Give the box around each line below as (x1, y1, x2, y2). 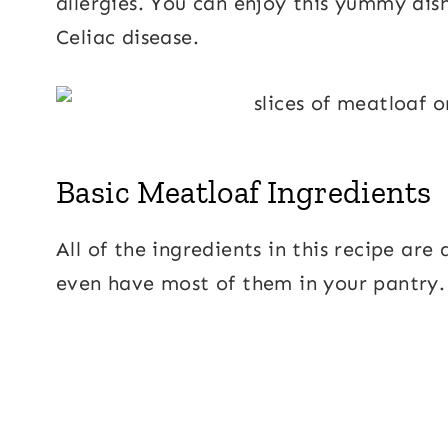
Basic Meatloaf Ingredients (56, 172, 432, 211)
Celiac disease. (56, 24, 199, 49)
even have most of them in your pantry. (56, 270, 446, 295)
